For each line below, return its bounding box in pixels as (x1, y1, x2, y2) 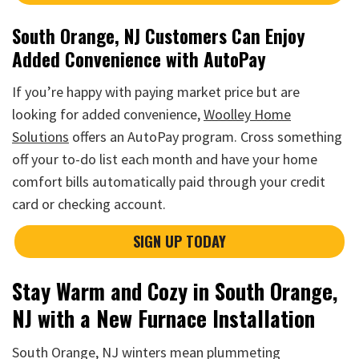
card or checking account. (12, 195, 166, 214)
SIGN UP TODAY (133, 230, 226, 252)
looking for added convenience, (12, 105, 204, 124)
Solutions (12, 127, 69, 147)
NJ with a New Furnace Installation (12, 301, 315, 334)
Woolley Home (204, 105, 291, 124)
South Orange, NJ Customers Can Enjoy (12, 22, 305, 50)
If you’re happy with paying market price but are (12, 83, 300, 102)
